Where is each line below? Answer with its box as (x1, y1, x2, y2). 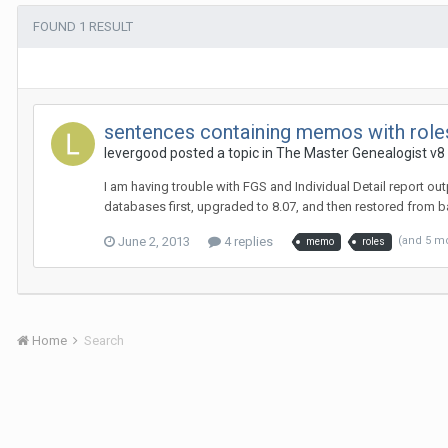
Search (84, 333, 124, 348)
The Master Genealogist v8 (276, 145, 445, 161)
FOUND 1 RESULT (33, 19, 133, 34)
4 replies (221, 234, 273, 249)
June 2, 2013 (118, 234, 190, 249)
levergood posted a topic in (104, 145, 276, 161)
